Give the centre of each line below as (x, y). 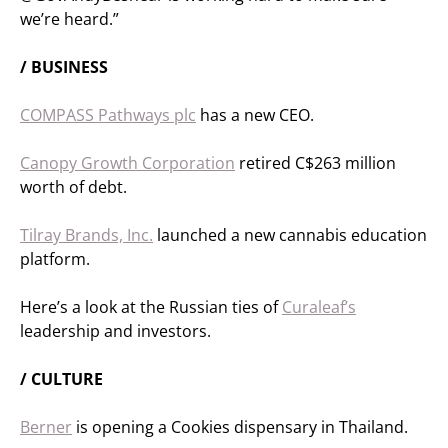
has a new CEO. (255, 115)
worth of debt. (73, 187)
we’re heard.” (69, 19)
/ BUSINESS (64, 67)
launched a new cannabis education (290, 235)
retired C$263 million (315, 163)
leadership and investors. (115, 331)
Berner (46, 427)
